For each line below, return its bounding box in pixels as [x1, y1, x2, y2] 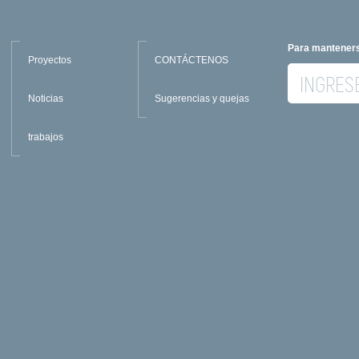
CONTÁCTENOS [154, 54, 228, 66]
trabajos [28, 131, 64, 143]
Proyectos [28, 54, 72, 66]
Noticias [28, 92, 64, 104]
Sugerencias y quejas [154, 92, 249, 104]
